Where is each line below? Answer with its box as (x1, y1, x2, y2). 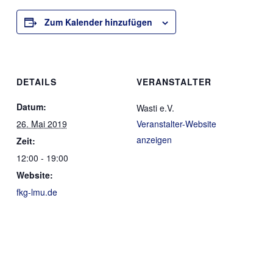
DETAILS (16, 76, 57, 88)
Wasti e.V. (136, 102, 174, 114)
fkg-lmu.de (16, 186, 57, 198)
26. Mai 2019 (16, 118, 67, 130)
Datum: (16, 101, 46, 113)
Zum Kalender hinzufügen (44, 16, 152, 28)
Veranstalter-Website (136, 118, 216, 130)
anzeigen (136, 133, 172, 146)
